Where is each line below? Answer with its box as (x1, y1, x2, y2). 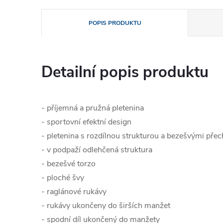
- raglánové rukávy (41, 186, 107, 198)
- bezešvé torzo (41, 158, 96, 170)
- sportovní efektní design (41, 116, 131, 128)
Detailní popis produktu (41, 62, 209, 83)
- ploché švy (41, 172, 84, 184)
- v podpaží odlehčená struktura (41, 144, 152, 156)
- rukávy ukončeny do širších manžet (41, 200, 170, 212)
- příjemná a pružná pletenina (41, 103, 144, 114)
